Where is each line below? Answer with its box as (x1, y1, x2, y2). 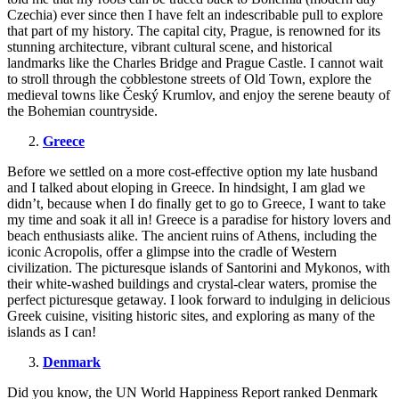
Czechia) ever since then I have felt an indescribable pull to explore (7, 7, 383, 23)
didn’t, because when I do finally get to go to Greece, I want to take (7, 196, 386, 212)
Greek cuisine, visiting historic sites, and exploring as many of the (7, 308, 375, 324)
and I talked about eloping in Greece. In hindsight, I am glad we (7, 180, 365, 196)
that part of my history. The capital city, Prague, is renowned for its (7, 23, 380, 39)
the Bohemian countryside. (7, 103, 158, 119)
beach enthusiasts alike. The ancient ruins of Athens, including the (7, 228, 377, 244)
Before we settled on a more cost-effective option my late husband (7, 164, 378, 180)
